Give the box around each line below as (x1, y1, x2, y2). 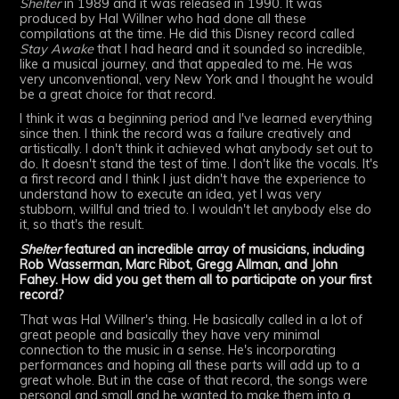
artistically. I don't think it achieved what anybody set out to (20, 141, 374, 158)
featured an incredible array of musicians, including (61, 241, 365, 258)
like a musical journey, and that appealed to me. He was (20, 55, 354, 72)
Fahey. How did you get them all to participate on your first (20, 272, 372, 289)
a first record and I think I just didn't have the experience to (20, 171, 367, 188)
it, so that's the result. (20, 216, 145, 233)
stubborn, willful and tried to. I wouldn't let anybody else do (20, 201, 372, 218)
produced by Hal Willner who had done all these (20, 10, 307, 27)
